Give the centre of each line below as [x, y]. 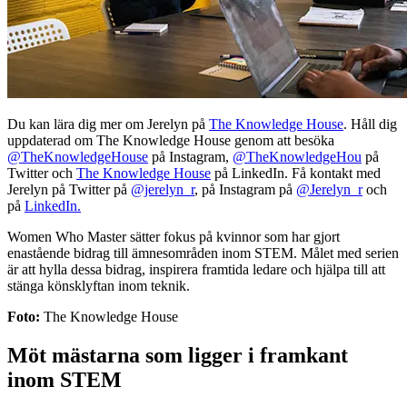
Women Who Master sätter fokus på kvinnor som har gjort [174, 236]
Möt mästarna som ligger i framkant [178, 355]
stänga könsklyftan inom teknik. [99, 285]
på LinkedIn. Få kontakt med [296, 173]
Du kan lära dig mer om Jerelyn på [108, 124]
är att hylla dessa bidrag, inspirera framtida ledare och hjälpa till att [196, 269]
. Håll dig [370, 124]
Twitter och [42, 173]
